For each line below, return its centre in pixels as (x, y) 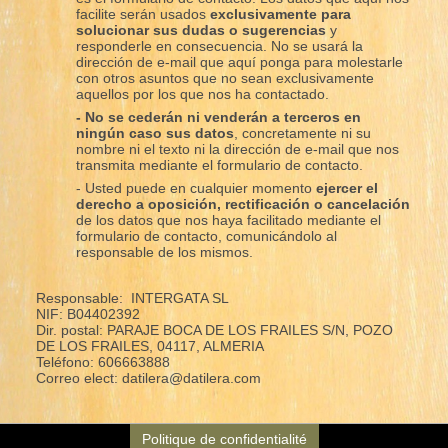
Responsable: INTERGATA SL (132, 297)
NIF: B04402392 (87, 313)
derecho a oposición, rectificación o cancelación (242, 203)
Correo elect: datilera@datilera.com (150, 377)
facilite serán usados (142, 13)
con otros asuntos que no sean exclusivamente (224, 77)
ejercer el (346, 187)
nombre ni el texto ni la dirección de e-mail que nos (237, 148)
